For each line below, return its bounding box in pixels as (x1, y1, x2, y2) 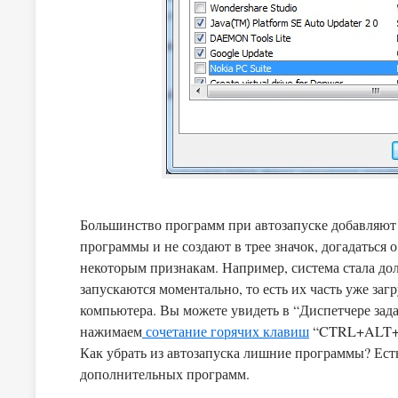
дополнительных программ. (80, 364, 250, 383)
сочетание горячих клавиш (142, 322, 309, 340)
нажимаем (80, 322, 142, 340)
